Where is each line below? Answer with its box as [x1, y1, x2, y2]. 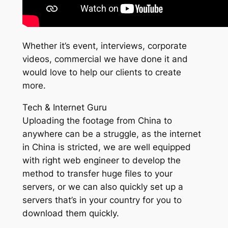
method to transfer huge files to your [22, 168, 173, 179]
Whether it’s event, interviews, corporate [22, 41, 187, 51]
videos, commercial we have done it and [22, 54, 188, 65]
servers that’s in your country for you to [22, 194, 182, 205]
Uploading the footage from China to [22, 115, 172, 126]
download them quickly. [22, 208, 119, 218]
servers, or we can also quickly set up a [22, 181, 183, 192]
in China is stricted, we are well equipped [22, 141, 191, 152]
